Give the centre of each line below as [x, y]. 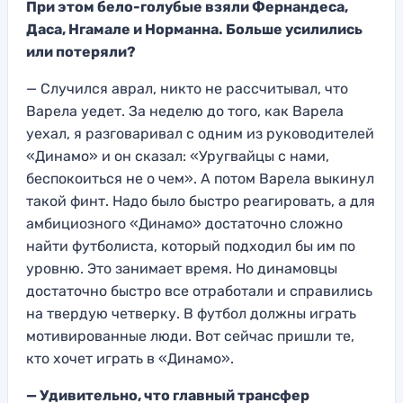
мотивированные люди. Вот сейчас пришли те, [190, 336]
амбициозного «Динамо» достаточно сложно [184, 224]
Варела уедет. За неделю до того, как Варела [185, 112]
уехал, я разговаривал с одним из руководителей [200, 134]
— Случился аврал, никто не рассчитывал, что [187, 89]
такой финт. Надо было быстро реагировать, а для [201, 201]
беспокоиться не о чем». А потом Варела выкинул [200, 179]
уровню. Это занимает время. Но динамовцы [182, 269]
